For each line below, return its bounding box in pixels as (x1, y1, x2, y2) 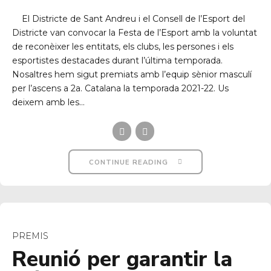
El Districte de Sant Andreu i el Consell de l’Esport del (12, 13, 245, 25)
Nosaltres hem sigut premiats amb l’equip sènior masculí (12, 69, 252, 80)
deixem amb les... (12, 97, 85, 108)
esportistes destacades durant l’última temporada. (12, 55, 223, 67)
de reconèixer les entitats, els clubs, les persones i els (12, 41, 233, 53)
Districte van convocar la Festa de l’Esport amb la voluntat (12, 27, 257, 39)
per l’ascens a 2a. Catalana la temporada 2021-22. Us (12, 83, 229, 94)
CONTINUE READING (88, 157, 168, 167)
